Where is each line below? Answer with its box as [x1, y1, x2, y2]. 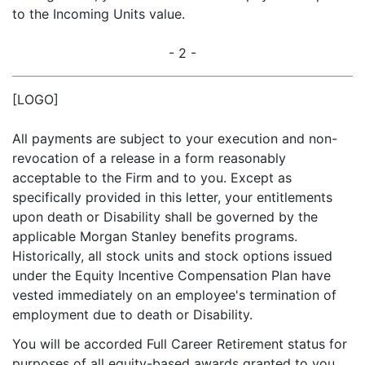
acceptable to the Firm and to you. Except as [12, 169, 292, 186]
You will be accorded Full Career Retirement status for [12, 336, 347, 352]
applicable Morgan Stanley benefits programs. [12, 228, 297, 244]
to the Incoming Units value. [12, 6, 185, 22]
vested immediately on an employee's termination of [12, 287, 336, 303]
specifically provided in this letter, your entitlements [12, 189, 332, 205]
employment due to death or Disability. [12, 306, 253, 323]
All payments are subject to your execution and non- [12, 130, 337, 147]
